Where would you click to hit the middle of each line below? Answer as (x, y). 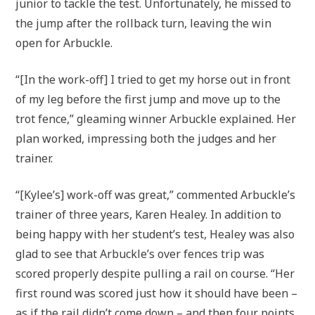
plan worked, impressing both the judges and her (146, 139)
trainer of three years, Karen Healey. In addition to (149, 214)
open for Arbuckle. (64, 43)
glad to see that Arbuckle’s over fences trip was (140, 254)
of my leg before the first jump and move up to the (148, 99)
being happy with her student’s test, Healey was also (155, 234)
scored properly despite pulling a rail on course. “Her (155, 274)
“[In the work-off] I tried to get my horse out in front (153, 79)
